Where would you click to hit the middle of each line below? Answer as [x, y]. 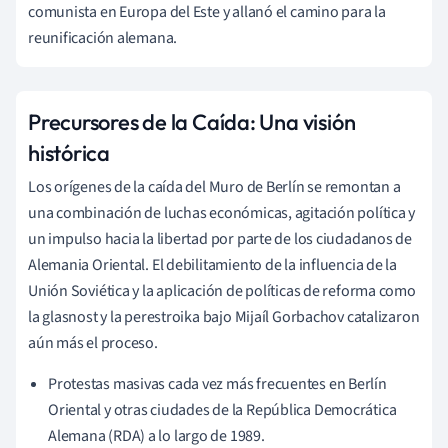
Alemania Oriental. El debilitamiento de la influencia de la [213, 264]
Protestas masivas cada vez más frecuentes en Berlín [217, 383]
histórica [69, 152]
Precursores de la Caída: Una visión [192, 121]
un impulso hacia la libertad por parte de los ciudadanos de [220, 238]
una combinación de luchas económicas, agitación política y [222, 212]
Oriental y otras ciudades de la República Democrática [222, 409]
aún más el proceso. [93, 342]
